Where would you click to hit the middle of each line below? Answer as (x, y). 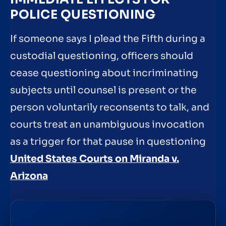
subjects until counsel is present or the (103, 91)
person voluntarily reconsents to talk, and (110, 108)
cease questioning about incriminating (104, 73)
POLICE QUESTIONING (83, 15)
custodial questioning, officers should (102, 56)
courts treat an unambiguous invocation (107, 125)
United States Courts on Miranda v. (95, 159)
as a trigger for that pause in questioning (108, 142)
